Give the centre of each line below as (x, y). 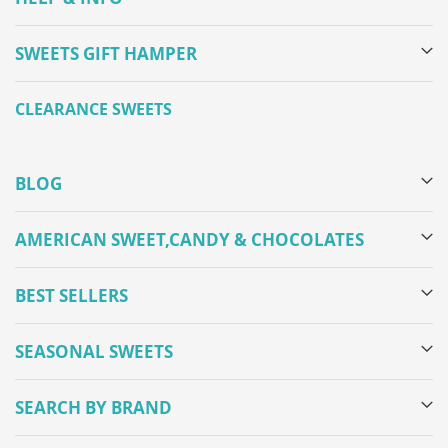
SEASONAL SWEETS (94, 352)
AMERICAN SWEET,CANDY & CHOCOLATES (189, 240)
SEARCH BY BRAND (93, 408)
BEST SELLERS (71, 296)
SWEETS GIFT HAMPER (106, 54)
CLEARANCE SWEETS (93, 109)
